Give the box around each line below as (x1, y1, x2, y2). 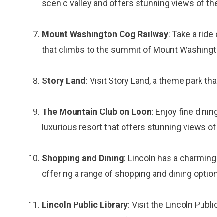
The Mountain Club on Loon (42, 107, 152, 117)
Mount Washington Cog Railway (42, 29, 168, 39)
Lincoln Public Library (42, 200, 128, 210)
